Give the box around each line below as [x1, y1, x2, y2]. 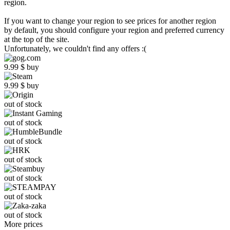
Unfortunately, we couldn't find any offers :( [4, 44, 146, 53]
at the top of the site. [4, 35, 69, 44]
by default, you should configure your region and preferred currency [4, 26, 224, 34]
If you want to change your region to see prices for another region [4, 16, 216, 25]
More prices [4, 220, 43, 228]
